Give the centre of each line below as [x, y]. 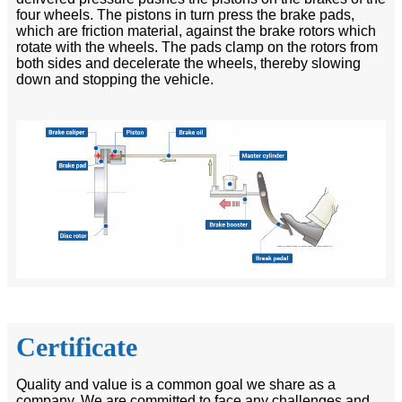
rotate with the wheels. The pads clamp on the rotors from [197, 47]
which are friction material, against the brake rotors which [196, 31]
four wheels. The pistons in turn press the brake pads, [185, 14]
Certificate [77, 347]
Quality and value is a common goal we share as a [176, 385]
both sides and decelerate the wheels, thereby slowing [188, 63]
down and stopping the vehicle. [115, 79]
